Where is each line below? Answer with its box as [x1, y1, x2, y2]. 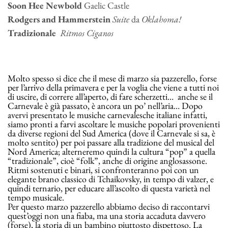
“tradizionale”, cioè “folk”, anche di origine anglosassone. [8, 155, 207, 167]
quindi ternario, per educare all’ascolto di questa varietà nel [8, 182, 210, 194]
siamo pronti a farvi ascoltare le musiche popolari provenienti [8, 118, 220, 130]
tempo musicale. [8, 191, 66, 204]
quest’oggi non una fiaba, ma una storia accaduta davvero [8, 210, 206, 222]
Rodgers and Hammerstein [8, 13, 110, 25]
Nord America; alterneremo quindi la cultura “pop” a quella [8, 146, 215, 158]
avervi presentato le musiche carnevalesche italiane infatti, [8, 109, 207, 121]
